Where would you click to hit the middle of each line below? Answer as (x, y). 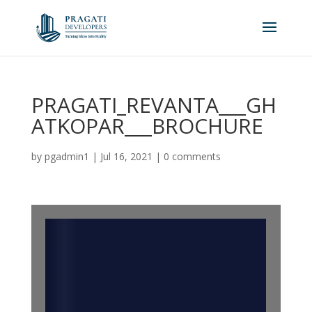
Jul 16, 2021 (126, 156)
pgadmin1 (67, 156)
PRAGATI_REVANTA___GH (154, 105)
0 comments (192, 156)
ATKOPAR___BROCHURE (147, 126)
